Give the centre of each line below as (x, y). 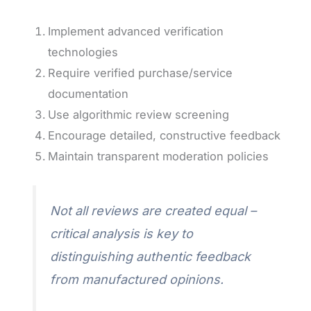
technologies (83, 52)
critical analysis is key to (122, 234)
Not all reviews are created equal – (153, 211)
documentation (89, 94)
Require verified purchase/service (141, 73)
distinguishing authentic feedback (151, 257)
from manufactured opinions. (137, 280)
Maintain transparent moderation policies (159, 157)
